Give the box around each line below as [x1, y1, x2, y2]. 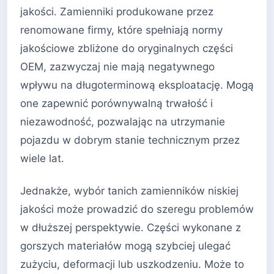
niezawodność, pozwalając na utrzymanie [20, 115, 225, 128]
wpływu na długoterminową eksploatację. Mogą [20, 78, 254, 91]
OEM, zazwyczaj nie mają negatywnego [20, 60, 215, 73]
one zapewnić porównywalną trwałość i [20, 97, 213, 109]
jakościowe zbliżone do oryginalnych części [20, 42, 233, 54]
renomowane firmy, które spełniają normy [20, 23, 223, 36]
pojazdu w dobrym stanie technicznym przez [20, 133, 240, 146]
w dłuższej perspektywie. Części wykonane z [20, 221, 241, 234]
